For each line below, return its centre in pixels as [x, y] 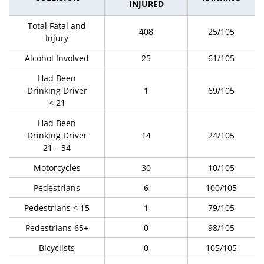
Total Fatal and [57, 26]
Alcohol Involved [57, 58]
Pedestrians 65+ [57, 228]
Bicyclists [57, 248]
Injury [57, 38]
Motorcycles [57, 168]
